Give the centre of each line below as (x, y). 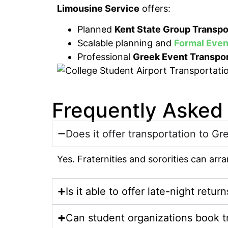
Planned (96, 30)
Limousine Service (98, 9)
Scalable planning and (126, 43)
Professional (105, 57)
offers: (155, 9)
